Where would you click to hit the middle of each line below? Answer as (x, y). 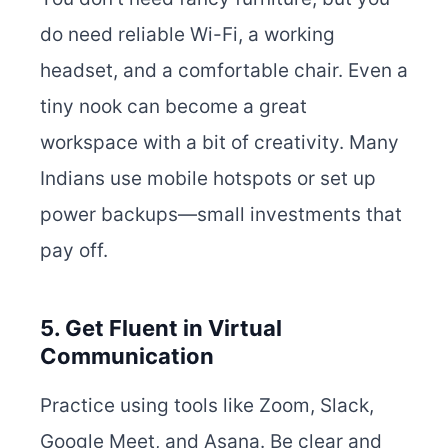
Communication (127, 356)
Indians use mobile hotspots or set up (208, 179)
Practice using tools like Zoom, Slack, (207, 406)
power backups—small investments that (221, 215)
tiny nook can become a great (173, 107)
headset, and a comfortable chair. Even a (224, 71)
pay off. (74, 251)
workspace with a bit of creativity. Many (219, 143)
